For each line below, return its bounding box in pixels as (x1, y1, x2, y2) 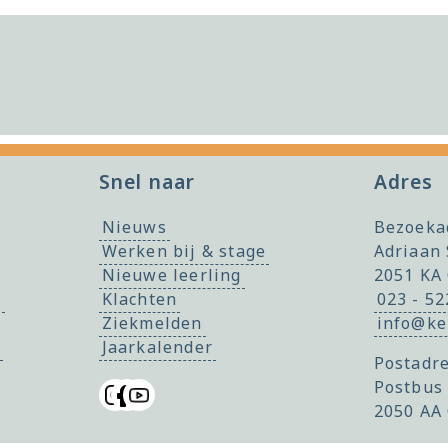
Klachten (101, 287, 178, 310)
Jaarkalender (101, 335, 214, 358)
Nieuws (101, 215, 167, 238)
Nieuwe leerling (101, 263, 242, 286)
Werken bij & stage (101, 239, 267, 262)
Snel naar (98, 167, 196, 195)
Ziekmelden (101, 311, 203, 334)
